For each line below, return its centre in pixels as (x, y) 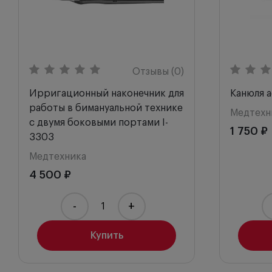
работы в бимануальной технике (106, 108)
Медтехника (58, 157)
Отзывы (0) (158, 72)
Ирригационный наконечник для (107, 93)
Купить (107, 236)
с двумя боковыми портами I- (99, 123)
